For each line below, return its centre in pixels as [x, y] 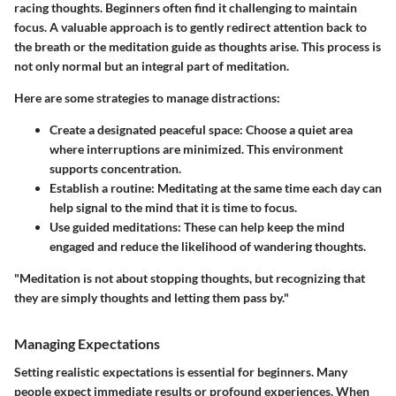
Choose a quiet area [298, 130]
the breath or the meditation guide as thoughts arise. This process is [198, 47]
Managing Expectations [87, 344]
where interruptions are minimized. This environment [196, 149]
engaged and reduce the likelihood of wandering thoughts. [208, 247]
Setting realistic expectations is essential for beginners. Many [181, 371]
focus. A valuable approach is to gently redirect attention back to [190, 27]
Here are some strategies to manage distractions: [147, 98]
